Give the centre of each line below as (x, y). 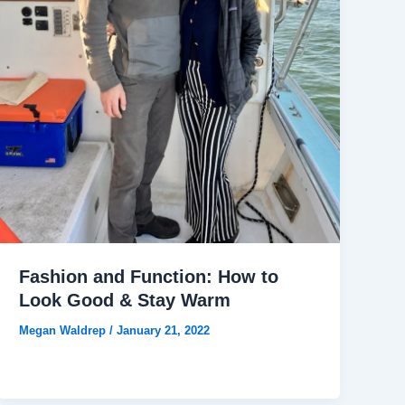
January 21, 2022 (164, 331)
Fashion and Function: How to (149, 277)
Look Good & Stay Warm (125, 301)
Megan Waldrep (65, 331)
